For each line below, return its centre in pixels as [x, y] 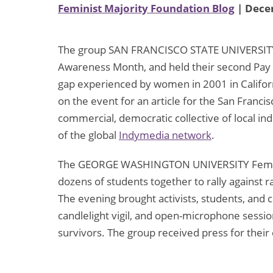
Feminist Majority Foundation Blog [146, 9]
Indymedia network [165, 135]
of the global [88, 135]
